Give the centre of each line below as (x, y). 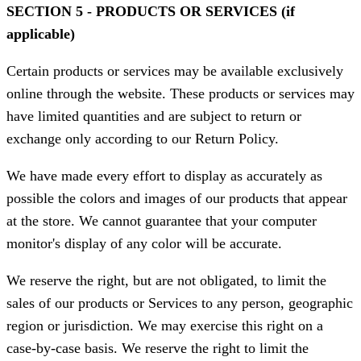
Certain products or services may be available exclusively (175, 71)
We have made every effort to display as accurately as (164, 176)
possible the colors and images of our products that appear (177, 199)
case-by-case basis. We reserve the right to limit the (158, 349)
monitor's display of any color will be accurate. (144, 244)
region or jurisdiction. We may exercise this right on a (165, 326)
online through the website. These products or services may (180, 94)
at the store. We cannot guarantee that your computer (162, 221)
